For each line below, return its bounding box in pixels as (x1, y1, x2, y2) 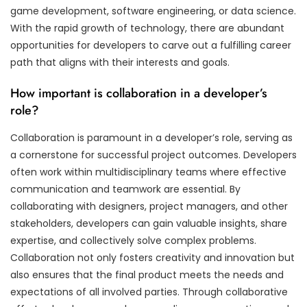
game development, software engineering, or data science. (10, 3, 296, 18)
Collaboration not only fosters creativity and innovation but (10, 250, 295, 265)
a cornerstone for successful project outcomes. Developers (10, 147, 297, 162)
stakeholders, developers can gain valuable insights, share (10, 216, 287, 230)
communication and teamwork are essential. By (10, 182, 241, 196)
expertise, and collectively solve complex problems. (10, 233, 256, 247)
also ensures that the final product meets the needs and (10, 267, 284, 282)
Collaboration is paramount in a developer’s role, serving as (10, 130, 293, 145)
